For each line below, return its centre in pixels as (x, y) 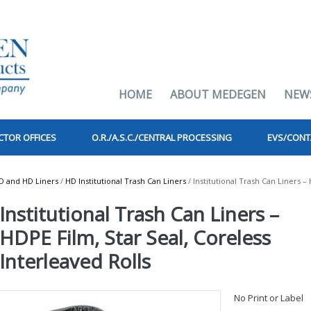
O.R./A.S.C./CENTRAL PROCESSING (162, 137)
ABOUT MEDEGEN (218, 94)
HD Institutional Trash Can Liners (126, 181)
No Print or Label (269, 298)
